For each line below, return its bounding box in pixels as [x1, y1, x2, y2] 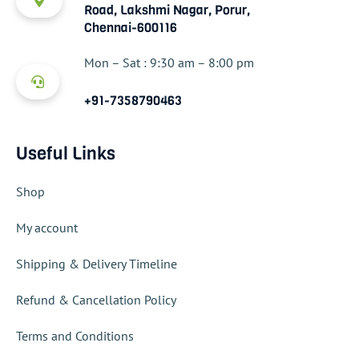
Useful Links [16, 142, 115, 166]
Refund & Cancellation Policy [16, 292, 176, 309]
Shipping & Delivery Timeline [16, 256, 177, 272]
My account [16, 220, 78, 236]
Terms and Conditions [16, 328, 134, 345]
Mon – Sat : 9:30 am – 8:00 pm [83, 54, 254, 71]
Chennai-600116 [83, 18, 177, 36]
